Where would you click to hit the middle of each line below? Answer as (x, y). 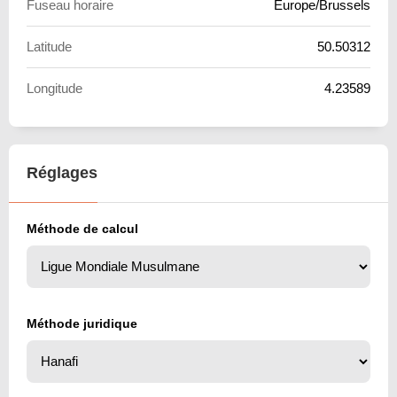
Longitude (54, 88)
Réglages (62, 172)
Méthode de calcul (82, 228)
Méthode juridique (82, 323)
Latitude (49, 46)
